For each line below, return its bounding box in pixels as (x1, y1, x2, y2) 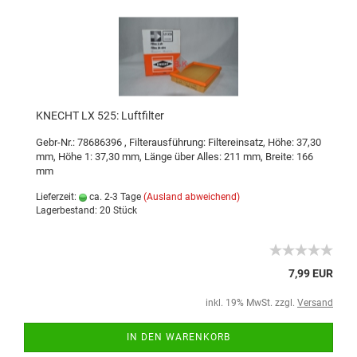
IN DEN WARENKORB (127, 331, 230, 343)
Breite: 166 (265, 151, 313, 163)
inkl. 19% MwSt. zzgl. (206, 297, 297, 308)
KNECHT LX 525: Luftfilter (36, 109, 164, 122)
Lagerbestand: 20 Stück (36, 205, 137, 216)
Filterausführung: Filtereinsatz (129, 136, 263, 148)
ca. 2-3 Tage (87, 191, 141, 202)
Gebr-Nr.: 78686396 (36, 136, 124, 148)
